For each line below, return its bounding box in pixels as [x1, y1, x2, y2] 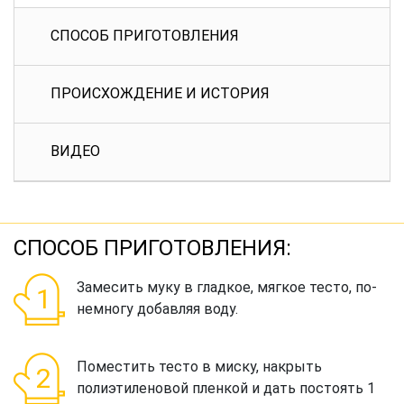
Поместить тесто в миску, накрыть [77, 358, 322, 375]
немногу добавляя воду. [77, 300, 238, 317]
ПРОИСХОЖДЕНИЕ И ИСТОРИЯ [50, 85, 270, 102]
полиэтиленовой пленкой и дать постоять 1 [77, 380, 375, 397]
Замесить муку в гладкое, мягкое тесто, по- [77, 279, 377, 296]
